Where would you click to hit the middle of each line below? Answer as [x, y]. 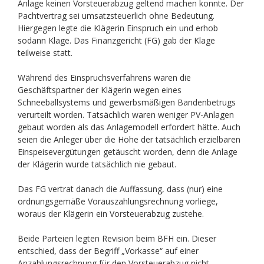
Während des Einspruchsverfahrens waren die [104, 77]
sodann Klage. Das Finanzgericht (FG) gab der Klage [116, 40]
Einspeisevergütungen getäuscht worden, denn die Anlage [127, 152]
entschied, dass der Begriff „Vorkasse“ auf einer [108, 251]
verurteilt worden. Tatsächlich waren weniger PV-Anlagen [126, 115]
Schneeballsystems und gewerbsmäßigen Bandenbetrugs [126, 102]
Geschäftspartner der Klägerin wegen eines [99, 90]
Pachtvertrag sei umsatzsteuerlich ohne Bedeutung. [116, 16]
